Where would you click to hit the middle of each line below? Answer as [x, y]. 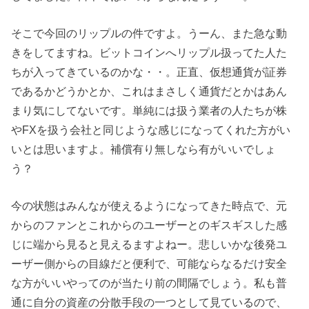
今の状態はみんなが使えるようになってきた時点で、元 [149, 206]
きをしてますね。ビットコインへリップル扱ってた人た [149, 53]
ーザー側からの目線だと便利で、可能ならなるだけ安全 [149, 264]
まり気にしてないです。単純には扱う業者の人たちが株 [149, 111]
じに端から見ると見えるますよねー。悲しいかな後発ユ [149, 245]
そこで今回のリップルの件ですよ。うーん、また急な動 [149, 33]
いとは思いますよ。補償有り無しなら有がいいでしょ [144, 149]
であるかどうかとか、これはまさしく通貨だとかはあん [149, 91]
